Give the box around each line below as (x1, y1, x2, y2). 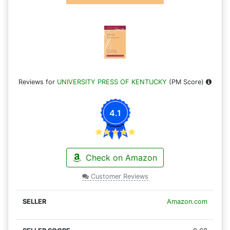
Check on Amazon (83, 152, 157, 163)
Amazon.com (167, 198, 207, 206)
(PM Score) (167, 78, 206, 86)
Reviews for (18, 78, 57, 86)
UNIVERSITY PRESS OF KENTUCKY (57, 78, 167, 86)
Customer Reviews (88, 172, 148, 181)
